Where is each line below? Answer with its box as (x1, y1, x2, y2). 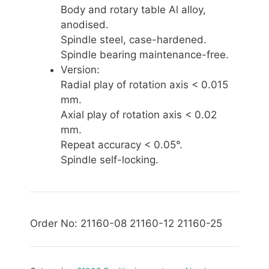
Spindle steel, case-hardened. (61, 33, 207, 46)
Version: (61, 63, 100, 76)
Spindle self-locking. (61, 153, 159, 166)
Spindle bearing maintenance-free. (61, 48, 229, 61)
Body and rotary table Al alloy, (61, 3, 206, 16)
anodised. (61, 18, 109, 31)
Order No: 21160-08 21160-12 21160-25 (30, 217, 222, 229)
